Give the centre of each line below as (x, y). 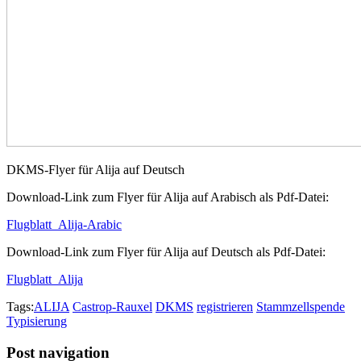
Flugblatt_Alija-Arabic (64, 225)
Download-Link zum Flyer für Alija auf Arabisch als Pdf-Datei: (168, 197)
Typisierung (37, 322)
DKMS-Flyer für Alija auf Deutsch (95, 170)
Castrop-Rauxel (112, 307)
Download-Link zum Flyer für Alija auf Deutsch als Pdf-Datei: (166, 252)
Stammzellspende (301, 307)
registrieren (225, 307)
